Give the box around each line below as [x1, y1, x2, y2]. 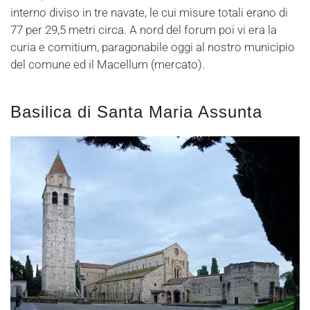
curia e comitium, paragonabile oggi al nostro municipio [10, 40, 295, 55]
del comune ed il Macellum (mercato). [10, 57, 205, 72]
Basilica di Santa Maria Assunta [10, 102, 262, 122]
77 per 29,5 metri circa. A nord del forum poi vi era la [10, 23, 277, 37]
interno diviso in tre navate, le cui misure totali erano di [10, 6, 288, 20]
